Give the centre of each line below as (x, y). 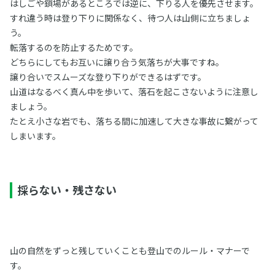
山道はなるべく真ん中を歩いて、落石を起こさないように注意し (134, 91)
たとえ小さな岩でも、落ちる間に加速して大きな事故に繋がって (134, 121)
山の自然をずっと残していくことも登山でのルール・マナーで (130, 250)
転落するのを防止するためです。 (74, 47)
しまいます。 (35, 136)
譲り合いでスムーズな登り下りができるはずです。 (108, 77)
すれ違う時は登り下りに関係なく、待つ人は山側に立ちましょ (130, 18)
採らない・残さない (67, 190)
